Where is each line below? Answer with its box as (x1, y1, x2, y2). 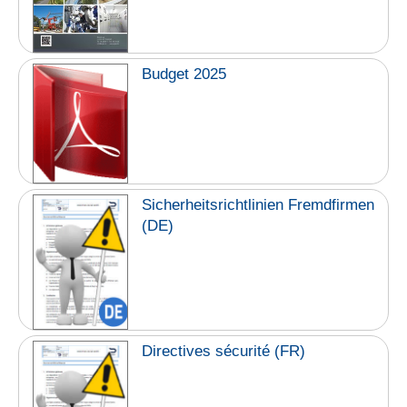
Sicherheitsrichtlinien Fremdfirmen (142, 196, 375, 214)
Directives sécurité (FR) (142, 342, 306, 360)
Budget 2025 (142, 65, 227, 83)
